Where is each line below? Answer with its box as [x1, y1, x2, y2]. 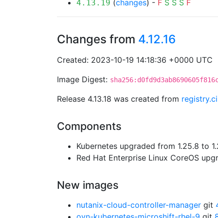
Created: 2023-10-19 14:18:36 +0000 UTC [57, 55, 213, 65]
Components [57, 120, 122, 132]
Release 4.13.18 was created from [57, 94, 182, 104]
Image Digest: [57, 74, 110, 84]
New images [57, 179, 119, 191]
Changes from [57, 32, 138, 46]
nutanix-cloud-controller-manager [76, 200, 201, 210]
